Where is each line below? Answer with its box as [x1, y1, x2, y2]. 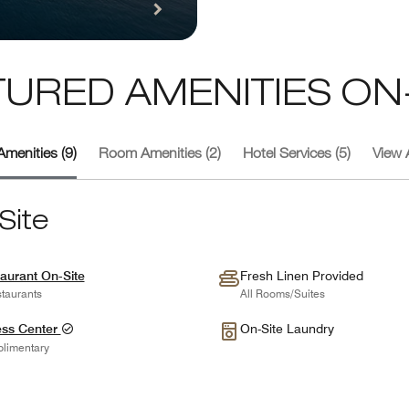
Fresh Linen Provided [240, 267, 363, 283]
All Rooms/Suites [240, 286, 325, 300]
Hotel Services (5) [243, 147, 351, 163]
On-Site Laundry [240, 320, 334, 336]
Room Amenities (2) [99, 147, 221, 163]
